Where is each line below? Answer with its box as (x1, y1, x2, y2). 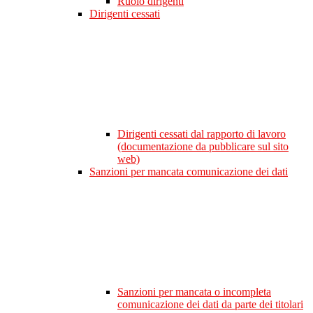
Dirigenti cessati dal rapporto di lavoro (117, 128, 286, 140)
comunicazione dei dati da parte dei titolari (117, 298, 303, 311)
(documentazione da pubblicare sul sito (117, 140, 289, 153)
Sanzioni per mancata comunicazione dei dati (89, 166, 288, 178)
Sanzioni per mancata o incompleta (117, 286, 271, 298)
